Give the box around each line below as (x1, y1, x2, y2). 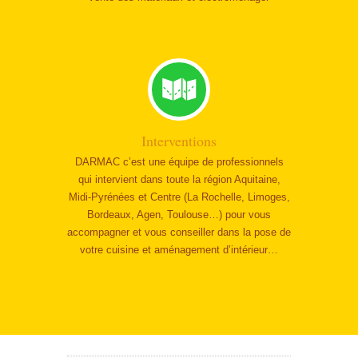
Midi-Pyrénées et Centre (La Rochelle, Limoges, (68, 191, 290, 203)
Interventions (141, 131, 217, 150)
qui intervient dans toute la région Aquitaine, (78, 173, 280, 185)
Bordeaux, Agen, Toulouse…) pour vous (87, 209, 271, 221)
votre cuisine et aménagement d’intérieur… (80, 244, 278, 256)
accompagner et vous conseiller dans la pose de (67, 226, 291, 238)
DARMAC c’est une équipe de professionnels (74, 156, 284, 168)
